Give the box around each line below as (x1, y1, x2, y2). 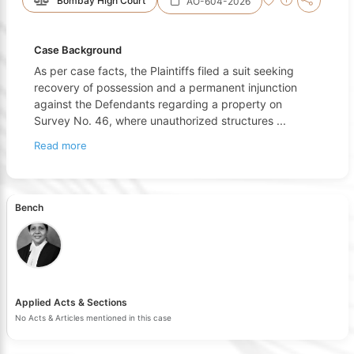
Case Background (33, 43, 122, 56)
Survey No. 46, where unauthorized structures (33, 113, 277, 127)
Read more (33, 138, 87, 152)
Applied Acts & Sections (14, 296, 127, 308)
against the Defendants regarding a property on (33, 96, 282, 111)
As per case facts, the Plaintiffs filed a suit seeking (33, 63, 294, 77)
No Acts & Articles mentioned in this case (14, 312, 171, 322)
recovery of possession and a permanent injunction (33, 80, 297, 94)
